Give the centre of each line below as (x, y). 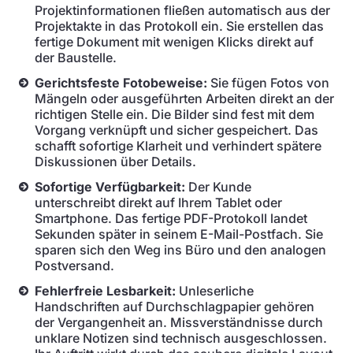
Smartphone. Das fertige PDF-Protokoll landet (171, 218)
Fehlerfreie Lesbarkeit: (105, 291)
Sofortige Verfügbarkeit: (110, 187)
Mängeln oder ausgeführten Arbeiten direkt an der (184, 98)
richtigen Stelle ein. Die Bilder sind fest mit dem (175, 114)
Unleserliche (215, 291)
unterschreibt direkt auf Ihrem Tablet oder (158, 203)
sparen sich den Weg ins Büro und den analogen (180, 250)
